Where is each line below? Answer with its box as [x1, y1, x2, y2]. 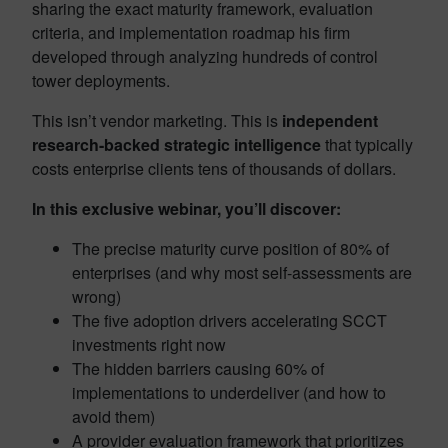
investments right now [72, 333, 226, 357]
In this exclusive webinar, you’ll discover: [32, 197, 341, 221]
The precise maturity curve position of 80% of [72, 237, 389, 261]
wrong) [72, 285, 121, 309]
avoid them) [72, 405, 155, 429]
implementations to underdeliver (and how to [72, 381, 386, 405]
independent [282, 109, 378, 133]
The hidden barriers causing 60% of [72, 357, 324, 381]
